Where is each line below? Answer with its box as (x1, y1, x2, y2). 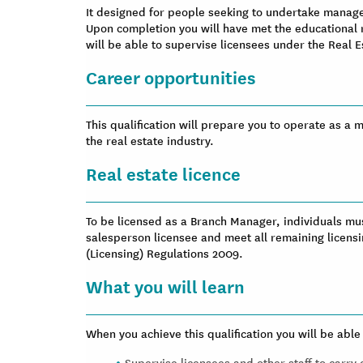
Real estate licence (86, 160, 241, 186)
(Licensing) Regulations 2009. (86, 245, 243, 261)
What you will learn (86, 273, 245, 298)
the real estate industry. (86, 132, 214, 148)
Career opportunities (86, 64, 255, 89)
